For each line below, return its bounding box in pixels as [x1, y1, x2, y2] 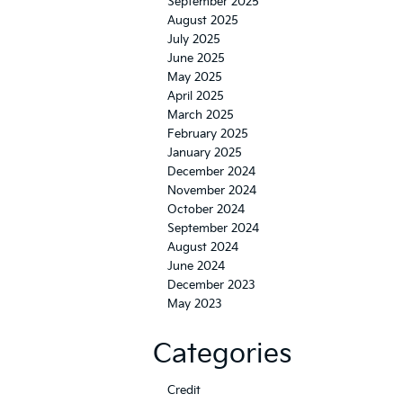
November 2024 [167, 184, 256, 198]
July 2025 [167, 32, 220, 47]
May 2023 [167, 297, 222, 311]
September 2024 [167, 221, 259, 236]
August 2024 [167, 240, 238, 255]
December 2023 [167, 278, 255, 292]
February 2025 [167, 127, 248, 141]
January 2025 [167, 146, 242, 160]
